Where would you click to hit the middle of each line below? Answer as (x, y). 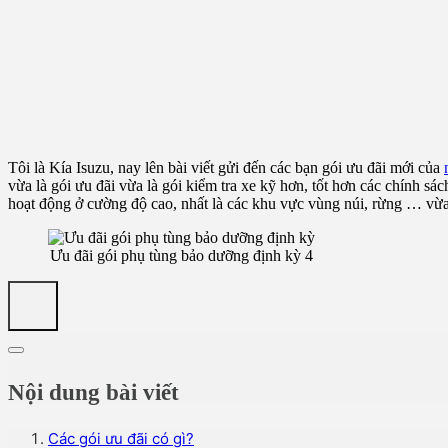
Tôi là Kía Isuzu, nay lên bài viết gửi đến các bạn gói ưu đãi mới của (226, 168)
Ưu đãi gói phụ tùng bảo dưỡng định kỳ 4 (181, 256)
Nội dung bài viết (93, 391)
